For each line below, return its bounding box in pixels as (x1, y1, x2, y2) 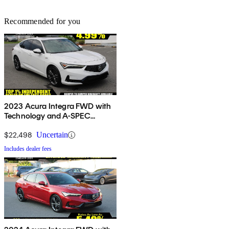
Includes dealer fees (4, 145, 52, 153)
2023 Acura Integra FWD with (4, 101, 111, 111)
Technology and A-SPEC (4, 111, 91, 121)
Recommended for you (4, 17, 81, 26)
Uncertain (36, 130, 68, 140)
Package (4, 121, 35, 131)
